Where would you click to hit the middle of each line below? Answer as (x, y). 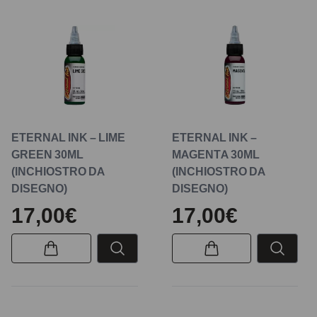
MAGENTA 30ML (215, 154)
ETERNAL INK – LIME (68, 137)
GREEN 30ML (47, 154)
